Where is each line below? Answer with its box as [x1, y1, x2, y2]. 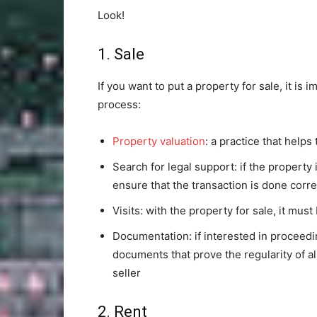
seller [113, 266, 141, 279]
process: [98, 98, 141, 111]
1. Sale [98, 45, 144, 63]
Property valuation [113, 134, 205, 148]
